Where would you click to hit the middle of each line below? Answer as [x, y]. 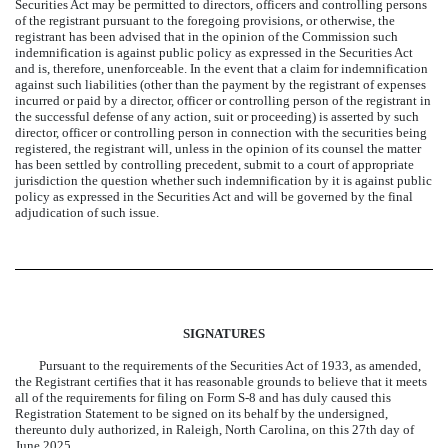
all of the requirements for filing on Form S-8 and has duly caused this [203, 397]
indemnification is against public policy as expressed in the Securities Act [214, 52]
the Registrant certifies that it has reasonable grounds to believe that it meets [221, 381]
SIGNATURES [224, 333]
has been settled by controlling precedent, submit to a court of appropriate [214, 164]
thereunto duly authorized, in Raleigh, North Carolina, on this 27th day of [214, 429]
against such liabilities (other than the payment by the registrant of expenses [220, 84]
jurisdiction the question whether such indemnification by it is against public [223, 180]
